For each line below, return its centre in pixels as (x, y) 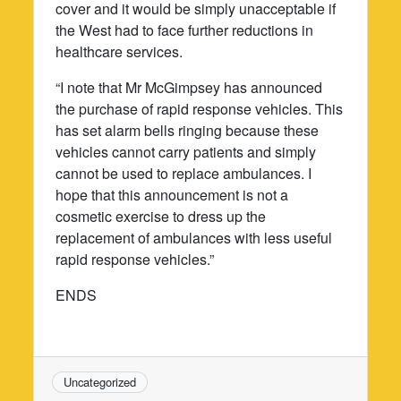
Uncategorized (100, 381)
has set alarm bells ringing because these (188, 130)
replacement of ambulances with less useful (194, 237)
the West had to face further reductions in (185, 30)
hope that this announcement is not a (172, 194)
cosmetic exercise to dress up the (161, 216)
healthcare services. (119, 51)
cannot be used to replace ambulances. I (184, 173)
